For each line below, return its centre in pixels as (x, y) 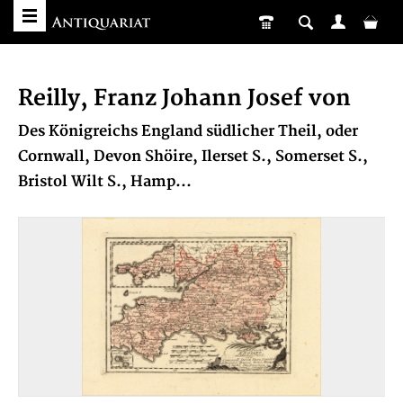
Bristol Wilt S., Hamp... (105, 182)
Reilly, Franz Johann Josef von (184, 99)
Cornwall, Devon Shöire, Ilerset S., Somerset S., (193, 157)
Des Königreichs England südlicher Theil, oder (188, 131)
